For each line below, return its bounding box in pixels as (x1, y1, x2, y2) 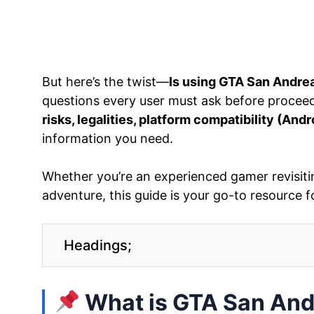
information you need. (42, 130, 173, 146)
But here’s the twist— (42, 74, 169, 89)
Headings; (64, 236, 132, 254)
